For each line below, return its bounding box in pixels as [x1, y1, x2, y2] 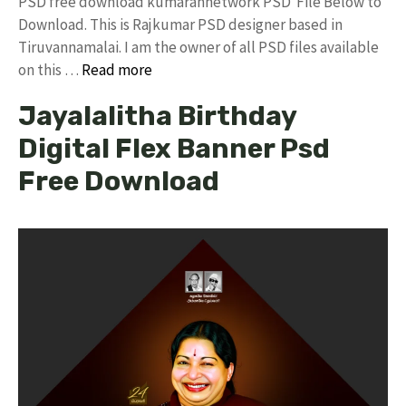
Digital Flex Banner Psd [18, 132, 330, 165]
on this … [18, 60, 82, 80]
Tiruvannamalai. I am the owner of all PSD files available [18, 37, 379, 57]
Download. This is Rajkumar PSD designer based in [18, 14, 343, 34]
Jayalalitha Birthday [18, 100, 296, 132]
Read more [82, 60, 152, 80]
